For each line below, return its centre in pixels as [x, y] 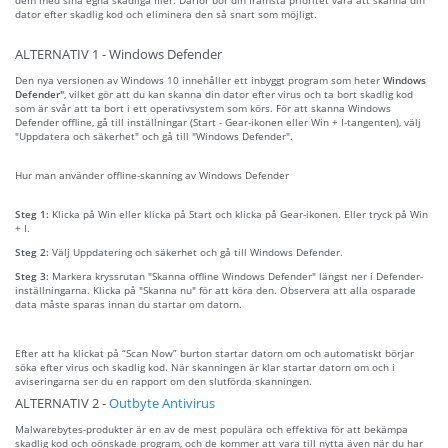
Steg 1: [33, 213]
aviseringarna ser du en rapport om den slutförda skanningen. [163, 380]
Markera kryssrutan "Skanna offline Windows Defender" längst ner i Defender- [237, 275]
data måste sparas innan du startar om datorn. [128, 303]
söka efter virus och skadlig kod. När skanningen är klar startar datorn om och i [205, 366]
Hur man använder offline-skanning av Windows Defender [152, 174]
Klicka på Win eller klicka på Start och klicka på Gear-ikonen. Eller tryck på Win [240, 213]
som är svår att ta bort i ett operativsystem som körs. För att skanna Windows [203, 107]
